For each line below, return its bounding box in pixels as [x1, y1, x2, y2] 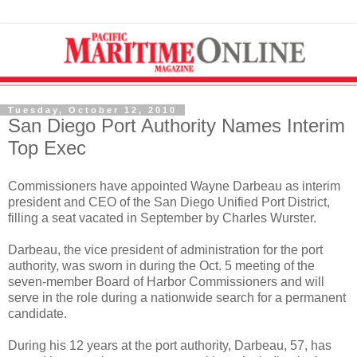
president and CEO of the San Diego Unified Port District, [8, 194, 330, 209]
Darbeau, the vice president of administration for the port [8, 242, 323, 257]
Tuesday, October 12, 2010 [8, 104, 177, 115]
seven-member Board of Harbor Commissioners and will [8, 274, 324, 288]
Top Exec [8, 136, 86, 159]
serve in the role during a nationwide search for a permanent [8, 290, 346, 304]
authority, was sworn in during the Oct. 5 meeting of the [8, 258, 315, 273]
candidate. [8, 306, 67, 320]
